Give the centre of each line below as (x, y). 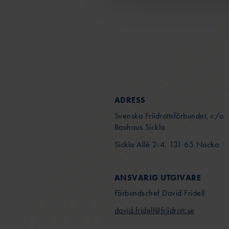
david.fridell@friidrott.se (154, 211)
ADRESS (130, 100)
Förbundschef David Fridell (159, 193)
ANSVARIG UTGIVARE (157, 177)
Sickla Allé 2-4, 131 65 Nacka (166, 144)
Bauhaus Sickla (140, 127)
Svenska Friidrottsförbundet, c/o (169, 116)
